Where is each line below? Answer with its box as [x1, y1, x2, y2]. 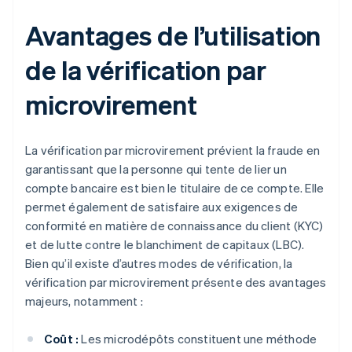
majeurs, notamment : [25, 293, 143, 310]
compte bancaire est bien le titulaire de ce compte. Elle [25, 180, 324, 196]
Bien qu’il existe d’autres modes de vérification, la [25, 255, 293, 272]
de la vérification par [25, 53, 266, 87]
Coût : [44, 331, 79, 347]
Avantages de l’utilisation [25, 18, 321, 53]
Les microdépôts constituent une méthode [79, 331, 317, 347]
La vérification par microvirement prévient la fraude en [25, 142, 321, 159]
